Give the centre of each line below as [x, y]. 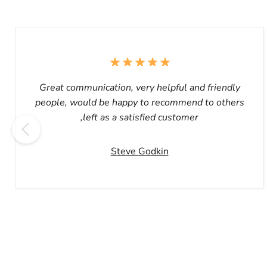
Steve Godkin [139, 151]
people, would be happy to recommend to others [139, 103]
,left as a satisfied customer [139, 117]
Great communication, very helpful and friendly [139, 88]
